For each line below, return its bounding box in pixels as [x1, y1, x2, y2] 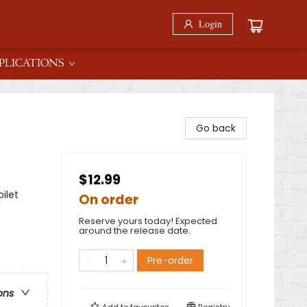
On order [79, 191, 138, 209]
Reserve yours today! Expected [79, 214, 217, 228]
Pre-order [147, 254, 193, 267]
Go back [196, 121, 236, 135]
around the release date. [79, 224, 191, 237]
